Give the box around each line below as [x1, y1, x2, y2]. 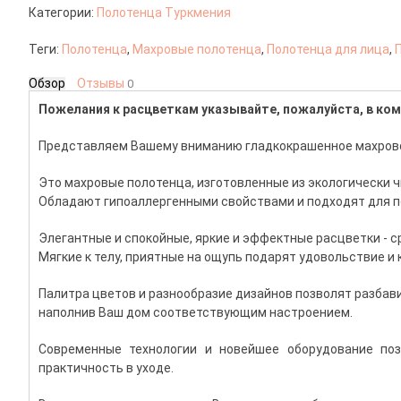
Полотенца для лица [267, 42, 389, 57]
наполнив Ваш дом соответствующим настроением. [38, 305, 353, 320]
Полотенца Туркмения [97, 5, 231, 21]
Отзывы [77, 76, 127, 91]
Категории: [29, 5, 97, 21]
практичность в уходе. [38, 361, 174, 376]
